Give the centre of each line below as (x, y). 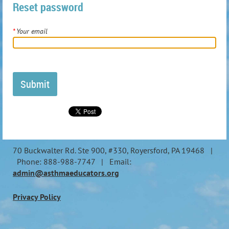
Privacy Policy (37, 197)
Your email (32, 31)
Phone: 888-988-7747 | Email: (72, 161)
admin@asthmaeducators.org (66, 173)
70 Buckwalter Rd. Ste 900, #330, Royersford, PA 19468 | (113, 150)
